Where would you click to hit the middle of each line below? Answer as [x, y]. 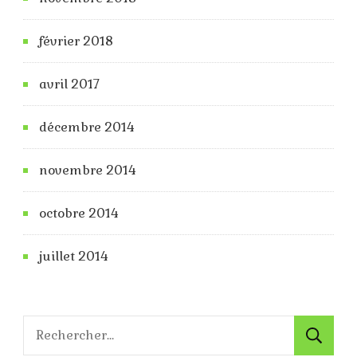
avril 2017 [69, 84]
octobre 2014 [79, 213]
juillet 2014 [74, 256]
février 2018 [76, 41]
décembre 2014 [87, 127]
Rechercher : [66, 326]
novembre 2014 [88, 170]
